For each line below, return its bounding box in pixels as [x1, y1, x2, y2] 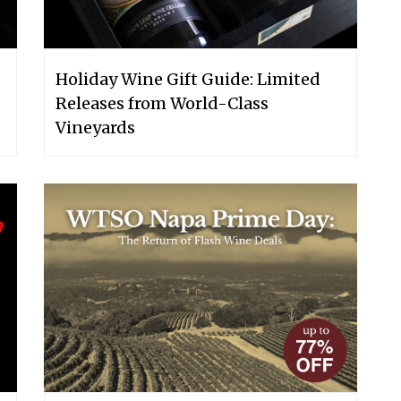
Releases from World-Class [55, 92, 269, 114]
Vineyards [55, 116, 135, 138]
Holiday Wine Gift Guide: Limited [55, 68, 320, 90]
